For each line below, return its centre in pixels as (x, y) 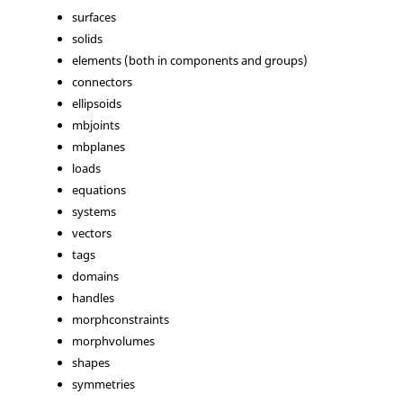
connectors (102, 82)
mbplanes (99, 147)
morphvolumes (113, 341)
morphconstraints (121, 319)
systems (94, 211)
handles (93, 298)
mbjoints (96, 125)
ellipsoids (97, 103)
